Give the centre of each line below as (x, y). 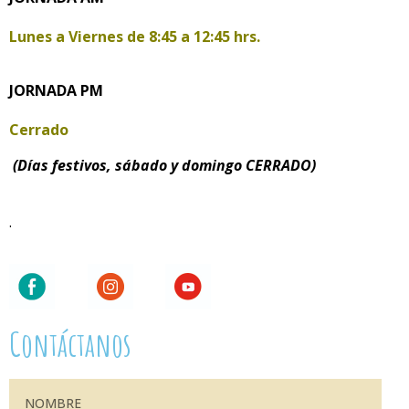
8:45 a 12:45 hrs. (204, 36)
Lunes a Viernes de (79, 36)
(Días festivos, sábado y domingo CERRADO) (164, 165)
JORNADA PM (56, 91)
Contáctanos (70, 345)
